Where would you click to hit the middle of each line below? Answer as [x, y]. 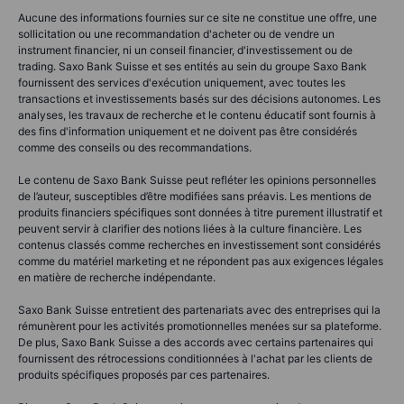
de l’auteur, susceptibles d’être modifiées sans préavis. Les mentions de [195, 196]
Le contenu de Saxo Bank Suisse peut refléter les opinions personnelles [197, 179]
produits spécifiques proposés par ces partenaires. [144, 374]
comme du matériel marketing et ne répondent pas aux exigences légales [201, 261]
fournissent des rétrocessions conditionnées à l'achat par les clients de [195, 358]
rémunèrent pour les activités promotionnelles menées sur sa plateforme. [200, 326]
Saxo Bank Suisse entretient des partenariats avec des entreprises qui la [199, 309]
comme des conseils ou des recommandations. [135, 147]
